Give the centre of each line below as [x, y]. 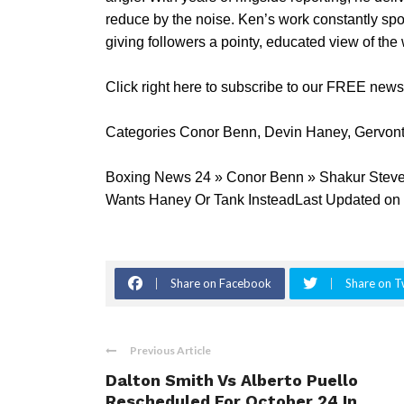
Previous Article [170, 350]
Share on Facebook [221, 283]
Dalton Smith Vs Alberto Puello [232, 380]
